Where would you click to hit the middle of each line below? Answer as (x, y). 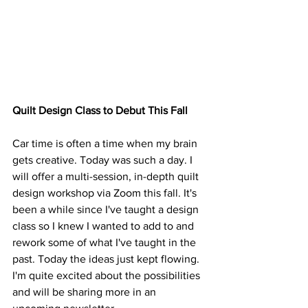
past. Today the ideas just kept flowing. (107, 258)
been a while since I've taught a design (107, 209)
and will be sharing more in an (86, 291)
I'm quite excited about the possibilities (108, 275)
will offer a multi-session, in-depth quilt (107, 176)
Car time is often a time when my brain (106, 143)
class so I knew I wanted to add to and (104, 225)
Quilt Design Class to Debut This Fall (100, 110)
